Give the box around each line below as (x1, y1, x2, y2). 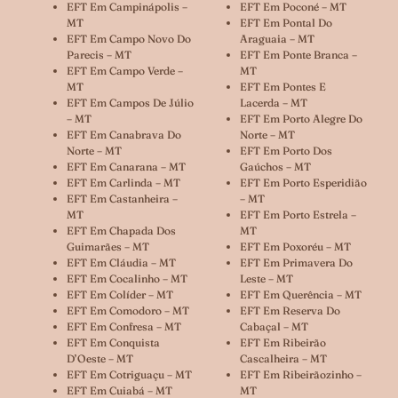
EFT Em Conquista (67, 335, 160, 349)
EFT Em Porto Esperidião (240, 175, 367, 189)
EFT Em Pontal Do (240, 15, 332, 29)
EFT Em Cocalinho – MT (67, 271, 187, 285)
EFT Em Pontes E (240, 79, 326, 93)
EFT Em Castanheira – (67, 191, 178, 205)
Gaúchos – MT (240, 159, 311, 173)
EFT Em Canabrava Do (67, 127, 181, 141)
